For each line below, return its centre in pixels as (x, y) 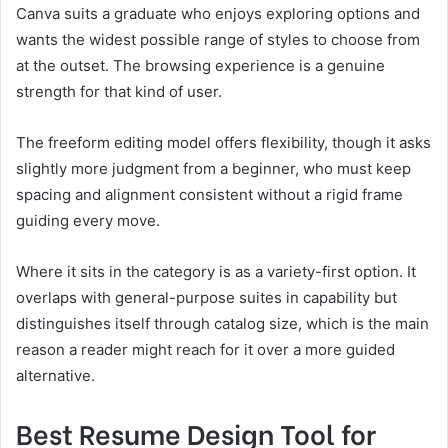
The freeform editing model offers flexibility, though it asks (223, 143)
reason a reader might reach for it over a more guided (205, 350)
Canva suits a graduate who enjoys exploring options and (218, 14)
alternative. (55, 376)
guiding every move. (88, 221)
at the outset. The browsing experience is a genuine (200, 66)
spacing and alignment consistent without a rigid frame (209, 195)
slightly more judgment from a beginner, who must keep (213, 169)
